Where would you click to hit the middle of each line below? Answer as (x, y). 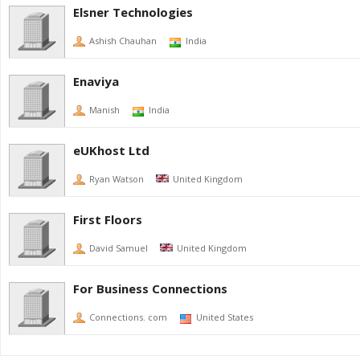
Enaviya (96, 81)
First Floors (108, 219)
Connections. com (128, 317)
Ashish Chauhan (123, 41)
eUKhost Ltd (111, 150)
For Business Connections (150, 288)
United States (225, 317)
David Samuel (119, 248)
